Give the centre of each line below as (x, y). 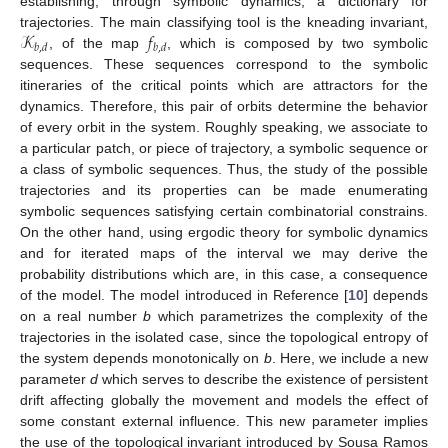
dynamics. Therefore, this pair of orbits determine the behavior (224, 105)
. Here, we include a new (349, 357)
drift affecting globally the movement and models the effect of (224, 399)
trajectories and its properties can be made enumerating (224, 189)
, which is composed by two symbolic (297, 42)
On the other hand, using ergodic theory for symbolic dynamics (224, 231)
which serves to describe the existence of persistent (263, 378)
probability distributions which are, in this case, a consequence (224, 273)
